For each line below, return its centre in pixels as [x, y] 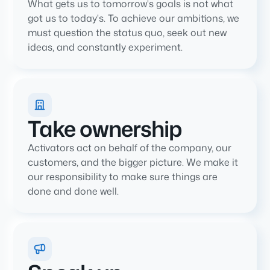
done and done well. [74, 191]
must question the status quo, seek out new [127, 32]
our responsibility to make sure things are [123, 176]
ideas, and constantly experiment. [105, 47]
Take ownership [105, 128]
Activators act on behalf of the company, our [130, 147]
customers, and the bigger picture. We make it [133, 162]
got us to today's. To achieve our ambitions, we [134, 18]
